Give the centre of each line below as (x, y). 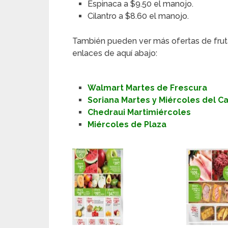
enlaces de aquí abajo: (115, 53)
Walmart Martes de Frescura (148, 88)
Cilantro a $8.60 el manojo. (138, 16)
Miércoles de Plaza (127, 125)
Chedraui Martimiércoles (139, 112)
